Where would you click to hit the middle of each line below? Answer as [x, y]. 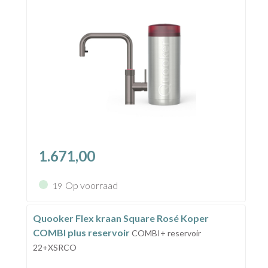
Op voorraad [91, 185]
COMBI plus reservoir [82, 232]
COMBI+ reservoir [166, 233]
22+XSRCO [54, 247]
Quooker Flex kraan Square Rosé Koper [121, 218]
